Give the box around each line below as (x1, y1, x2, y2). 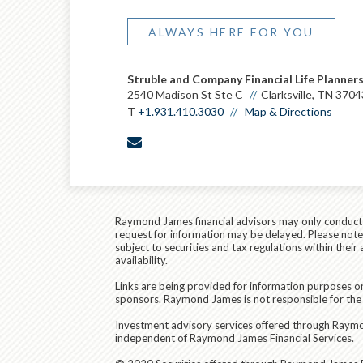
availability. (115, 254, 168, 267)
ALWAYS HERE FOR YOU (148, 25, 314, 39)
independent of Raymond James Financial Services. (115, 331, 354, 344)
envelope (149, 133, 199, 148)
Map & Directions (245, 105, 332, 118)
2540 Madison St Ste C (127, 88, 243, 101)
